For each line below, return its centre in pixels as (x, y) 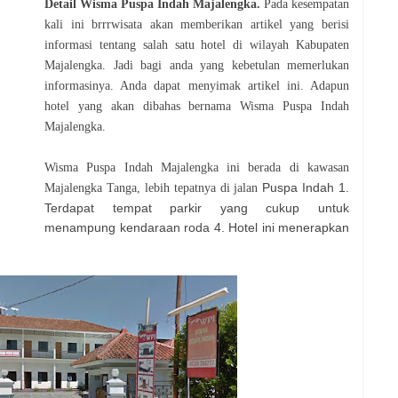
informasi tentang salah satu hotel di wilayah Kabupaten (197, 45)
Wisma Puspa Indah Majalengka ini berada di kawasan (197, 168)
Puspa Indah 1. (306, 188)
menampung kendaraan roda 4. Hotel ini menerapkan (197, 228)
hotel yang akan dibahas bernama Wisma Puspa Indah (197, 107)
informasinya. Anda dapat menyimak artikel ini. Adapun (197, 86)
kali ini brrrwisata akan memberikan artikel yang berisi (197, 25)
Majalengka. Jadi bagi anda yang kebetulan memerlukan (197, 66)
